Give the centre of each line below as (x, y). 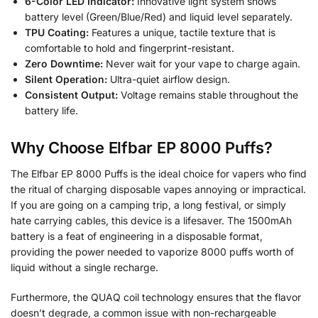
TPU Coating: (57, 32)
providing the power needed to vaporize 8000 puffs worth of (152, 252)
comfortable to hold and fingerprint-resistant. (130, 48)
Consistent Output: (71, 94)
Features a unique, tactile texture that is (182, 32)
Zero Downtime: (64, 63)
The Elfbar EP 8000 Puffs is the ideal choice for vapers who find (159, 174)
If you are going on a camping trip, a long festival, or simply (148, 205)
